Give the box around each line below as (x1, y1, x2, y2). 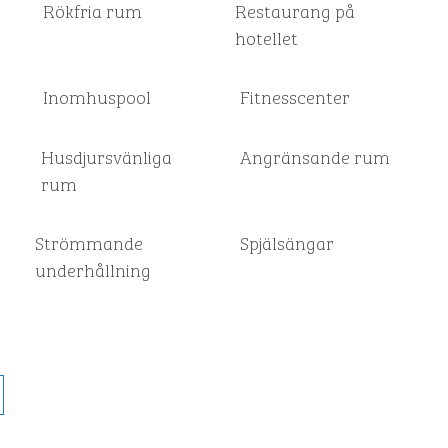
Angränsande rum (239, 142, 390, 170)
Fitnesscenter (239, 82, 350, 110)
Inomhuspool (43, 82, 152, 110)
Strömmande (34, 228, 143, 256)
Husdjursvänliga (40, 142, 172, 170)
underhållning (34, 255, 151, 283)
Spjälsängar (239, 228, 334, 256)
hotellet (235, 23, 299, 51)
